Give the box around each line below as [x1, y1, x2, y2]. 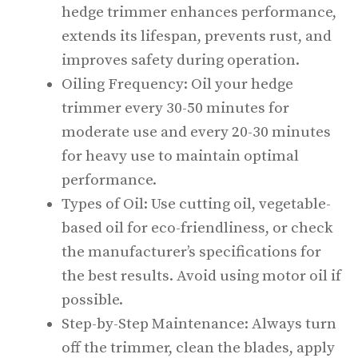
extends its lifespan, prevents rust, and [62, 26, 332, 46]
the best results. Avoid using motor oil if [62, 266, 341, 285]
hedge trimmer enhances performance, [62, 2, 336, 22]
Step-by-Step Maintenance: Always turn [62, 314, 336, 333]
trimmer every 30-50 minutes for [62, 98, 289, 117]
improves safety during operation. [62, 50, 300, 70]
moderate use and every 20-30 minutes [62, 122, 331, 141]
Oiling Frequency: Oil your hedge [62, 74, 293, 93]
